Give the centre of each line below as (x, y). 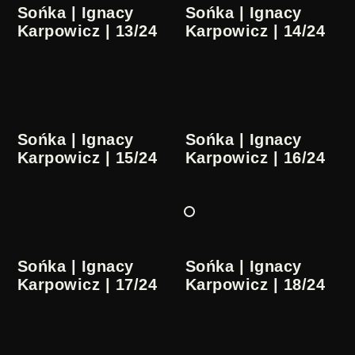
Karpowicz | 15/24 (88, 158)
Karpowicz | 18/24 (256, 285)
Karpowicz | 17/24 (88, 285)
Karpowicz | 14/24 (256, 31)
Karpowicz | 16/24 (256, 158)
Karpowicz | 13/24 (88, 31)
